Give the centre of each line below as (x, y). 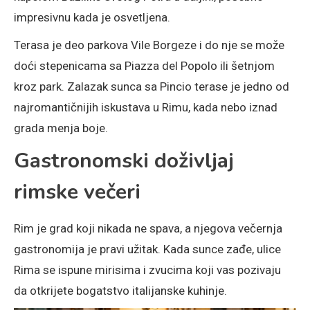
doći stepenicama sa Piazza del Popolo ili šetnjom (144, 66)
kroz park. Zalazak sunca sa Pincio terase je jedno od (152, 87)
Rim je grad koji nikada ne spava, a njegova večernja (148, 229)
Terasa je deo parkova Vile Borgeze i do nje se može (149, 45)
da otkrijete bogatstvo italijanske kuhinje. (120, 291)
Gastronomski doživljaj (124, 161)
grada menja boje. (61, 128)
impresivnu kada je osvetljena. (92, 18)
